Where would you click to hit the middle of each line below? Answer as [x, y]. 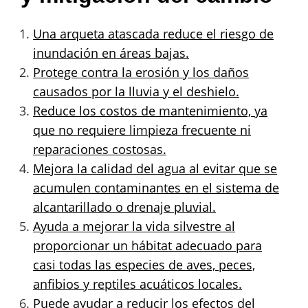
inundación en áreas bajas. [111, 53]
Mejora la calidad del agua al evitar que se [155, 168]
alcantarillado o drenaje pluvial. [124, 207]
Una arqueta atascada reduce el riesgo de [153, 33]
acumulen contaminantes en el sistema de [156, 187]
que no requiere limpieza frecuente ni [142, 130]
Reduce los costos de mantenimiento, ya [150, 110]
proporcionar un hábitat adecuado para [147, 245]
